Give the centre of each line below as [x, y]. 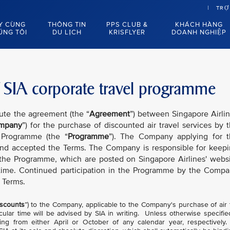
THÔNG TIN [67, 25]
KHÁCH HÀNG [199, 25]
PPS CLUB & [127, 25]
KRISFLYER [127, 32]
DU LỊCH [67, 32]
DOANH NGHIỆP [199, 32]
